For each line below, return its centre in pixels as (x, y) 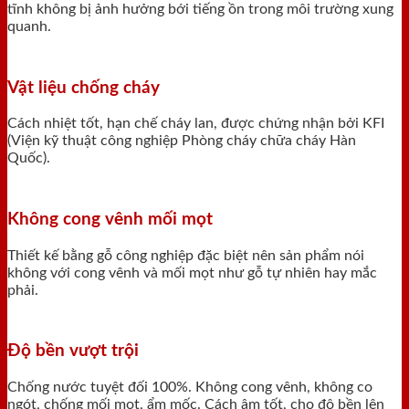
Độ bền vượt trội (73, 351)
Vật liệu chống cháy (84, 88)
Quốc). (29, 158)
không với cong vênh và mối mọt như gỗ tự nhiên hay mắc (192, 273)
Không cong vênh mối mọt (110, 220)
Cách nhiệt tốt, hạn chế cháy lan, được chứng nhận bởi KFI (196, 124)
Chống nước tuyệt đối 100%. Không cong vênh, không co (190, 388)
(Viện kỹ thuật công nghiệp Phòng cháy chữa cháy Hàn (182, 141)
